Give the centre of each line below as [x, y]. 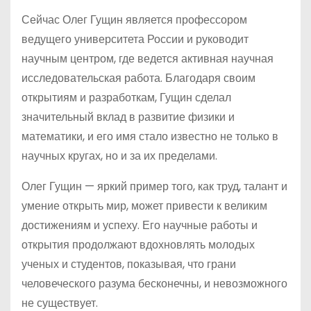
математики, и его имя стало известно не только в [150, 136]
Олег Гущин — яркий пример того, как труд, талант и [154, 186]
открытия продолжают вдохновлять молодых [138, 245]
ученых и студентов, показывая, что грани [129, 264]
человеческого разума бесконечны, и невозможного [154, 284]
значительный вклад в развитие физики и [128, 117]
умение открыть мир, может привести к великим [144, 206]
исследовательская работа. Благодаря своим [138, 78]
